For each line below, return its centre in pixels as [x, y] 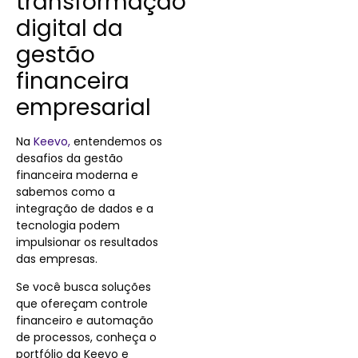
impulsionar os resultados [87, 242]
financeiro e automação [85, 321]
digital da [70, 28]
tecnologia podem [68, 225]
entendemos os [116, 141]
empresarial [84, 107]
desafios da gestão [70, 158]
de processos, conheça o [86, 338]
